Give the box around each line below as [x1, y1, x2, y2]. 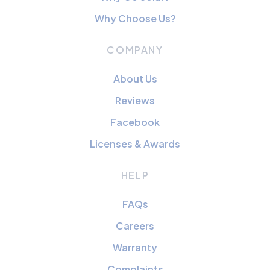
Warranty [113, 241, 157, 254]
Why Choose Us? [94, 12, 176, 25]
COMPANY [107, 43, 163, 57]
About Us [113, 72, 157, 86]
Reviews [115, 94, 155, 107]
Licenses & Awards [90, 137, 180, 151]
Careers [116, 219, 154, 233]
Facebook [110, 116, 160, 129]
